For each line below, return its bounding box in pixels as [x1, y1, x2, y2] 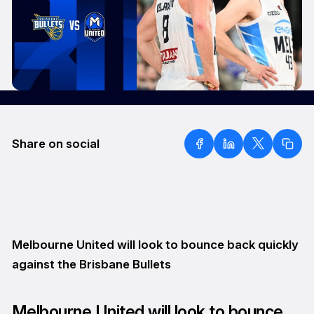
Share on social [11, 136, 100, 151]
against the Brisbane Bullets [11, 257, 171, 272]
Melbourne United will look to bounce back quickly [11, 238, 299, 252]
